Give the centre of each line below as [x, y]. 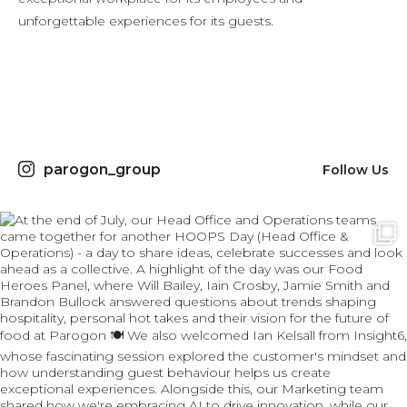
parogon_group [102, 170]
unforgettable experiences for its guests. [146, 20]
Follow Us [356, 169]
